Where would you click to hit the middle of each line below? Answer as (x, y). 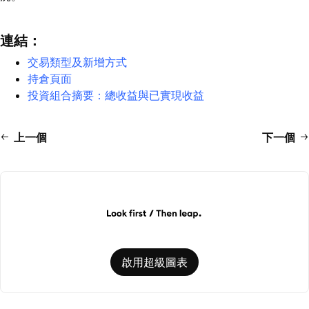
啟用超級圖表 (154, 262)
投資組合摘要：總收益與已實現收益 (116, 95)
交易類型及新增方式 (77, 62)
